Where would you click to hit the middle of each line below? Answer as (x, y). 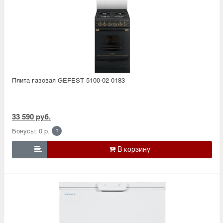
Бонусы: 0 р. (31, 130)
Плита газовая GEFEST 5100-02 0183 (68, 80)
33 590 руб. (31, 116)
